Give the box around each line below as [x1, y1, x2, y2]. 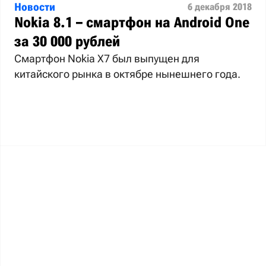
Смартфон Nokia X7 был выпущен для [14, 52, 199, 65]
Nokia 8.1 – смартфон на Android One [14, 14, 249, 31]
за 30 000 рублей [14, 33, 120, 50]
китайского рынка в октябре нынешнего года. [14, 67, 240, 80]
